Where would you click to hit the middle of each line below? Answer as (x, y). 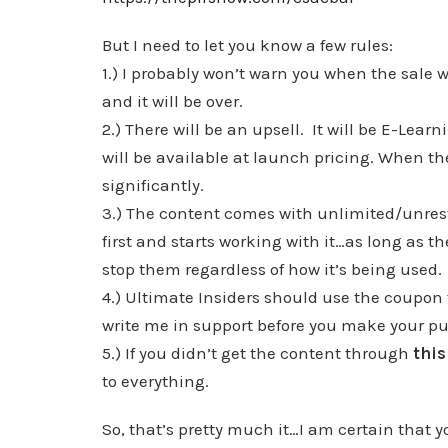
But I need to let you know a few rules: (249, 45)
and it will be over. (174, 101)
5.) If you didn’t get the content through (257, 353)
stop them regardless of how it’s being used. (274, 269)
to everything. (161, 381)
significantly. (155, 185)
